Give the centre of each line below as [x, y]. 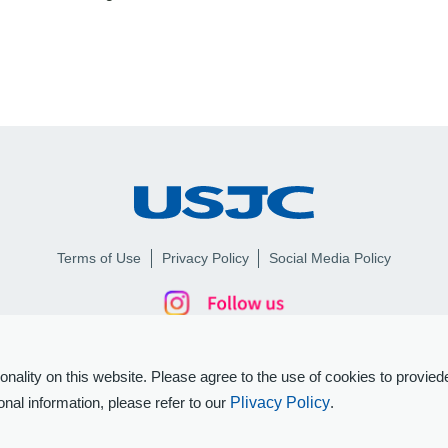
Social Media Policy [330, 258]
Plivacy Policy [280, 402]
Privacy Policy [205, 258]
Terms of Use [98, 258]
